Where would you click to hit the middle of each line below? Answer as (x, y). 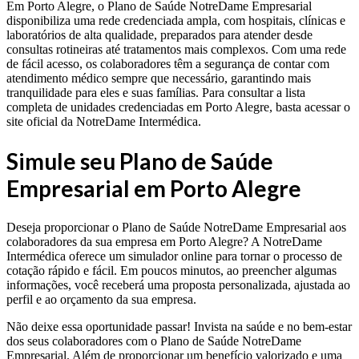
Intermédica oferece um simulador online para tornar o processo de (174, 256)
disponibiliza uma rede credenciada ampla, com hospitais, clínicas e (176, 20)
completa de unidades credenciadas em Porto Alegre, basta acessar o (178, 107)
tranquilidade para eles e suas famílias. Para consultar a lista (156, 92)
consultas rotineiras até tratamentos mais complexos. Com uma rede (176, 49)
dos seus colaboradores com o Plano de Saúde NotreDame (154, 341)
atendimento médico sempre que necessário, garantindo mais (159, 78)
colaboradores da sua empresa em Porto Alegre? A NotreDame (164, 242)
